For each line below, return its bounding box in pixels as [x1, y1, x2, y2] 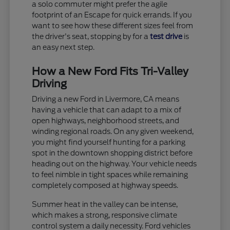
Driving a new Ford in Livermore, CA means [32, 94, 180, 103]
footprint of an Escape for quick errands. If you [32, 10, 193, 19]
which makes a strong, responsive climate [32, 210, 178, 219]
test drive [150, 32, 183, 41]
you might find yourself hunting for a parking [32, 138, 186, 146]
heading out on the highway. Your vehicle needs [32, 159, 197, 168]
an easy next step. [32, 43, 95, 51]
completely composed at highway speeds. [32, 181, 179, 189]
